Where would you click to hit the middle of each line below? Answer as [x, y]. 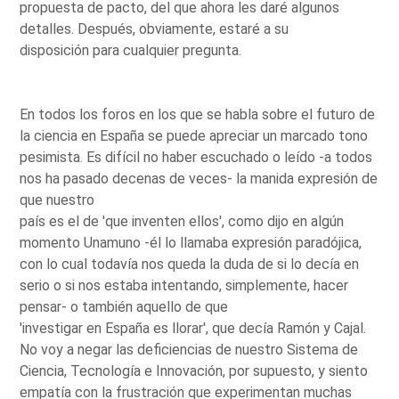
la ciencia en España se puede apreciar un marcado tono [194, 135]
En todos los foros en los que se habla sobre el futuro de [198, 114]
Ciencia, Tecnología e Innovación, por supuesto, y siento [194, 370]
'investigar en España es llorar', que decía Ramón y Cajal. [193, 328]
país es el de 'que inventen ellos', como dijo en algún [182, 221]
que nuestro [57, 199]
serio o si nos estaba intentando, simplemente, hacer [184, 285]
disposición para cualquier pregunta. [131, 50]
